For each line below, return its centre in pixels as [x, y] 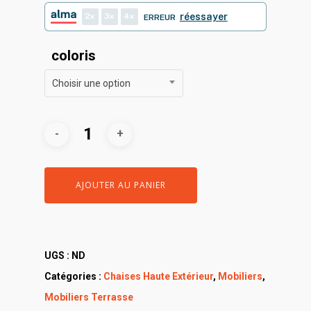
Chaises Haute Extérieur [158, 276]
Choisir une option [91, 83]
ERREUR [159, 17]
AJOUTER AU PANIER [121, 185]
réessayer [203, 16]
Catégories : [74, 276]
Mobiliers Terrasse [89, 297]
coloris [74, 55]
